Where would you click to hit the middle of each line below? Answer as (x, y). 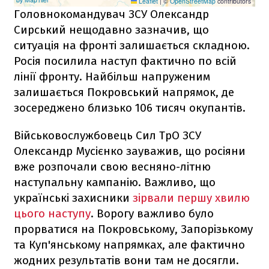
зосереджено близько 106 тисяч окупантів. (130, 107)
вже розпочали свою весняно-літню (112, 166)
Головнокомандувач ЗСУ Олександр (111, 14)
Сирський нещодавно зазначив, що (111, 29)
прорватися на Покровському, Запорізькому (133, 229)
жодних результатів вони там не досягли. (126, 260)
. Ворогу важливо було (152, 213)
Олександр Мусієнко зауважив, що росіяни (130, 151)
